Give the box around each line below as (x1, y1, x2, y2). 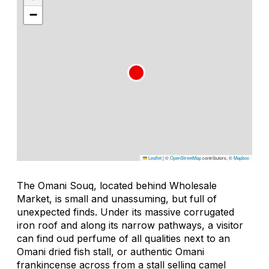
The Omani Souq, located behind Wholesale (17, 179, 217, 192)
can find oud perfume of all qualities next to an (17, 232, 230, 244)
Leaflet (147, 154, 162, 161)
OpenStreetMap (170, 154, 201, 161)
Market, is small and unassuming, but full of (17, 192, 217, 205)
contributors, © (201, 154, 234, 161)
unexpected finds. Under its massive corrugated (17, 205, 234, 218)
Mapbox (234, 154, 249, 161)
